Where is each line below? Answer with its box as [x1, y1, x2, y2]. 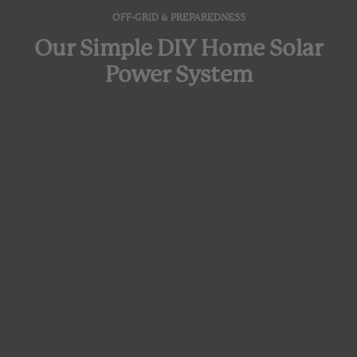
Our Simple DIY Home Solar [34, 34, 323, 61]
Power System [104, 61, 253, 88]
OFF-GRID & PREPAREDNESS [112, 11, 245, 23]
